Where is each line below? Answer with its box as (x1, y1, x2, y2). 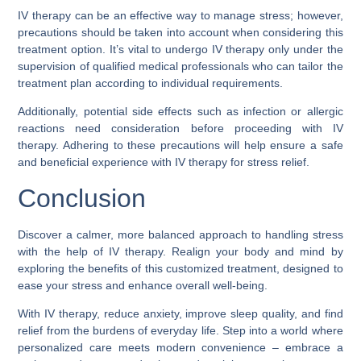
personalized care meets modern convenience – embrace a (18, 341, 343, 355)
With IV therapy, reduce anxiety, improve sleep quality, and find (18, 307, 343, 321)
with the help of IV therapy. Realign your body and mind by (18, 244, 343, 258)
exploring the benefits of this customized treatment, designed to (18, 261, 343, 275)
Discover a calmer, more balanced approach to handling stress (18, 227, 343, 241)
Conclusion (18, 183, 147, 213)
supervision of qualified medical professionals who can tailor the (18, 59, 343, 73)
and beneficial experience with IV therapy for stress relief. (18, 156, 310, 169)
